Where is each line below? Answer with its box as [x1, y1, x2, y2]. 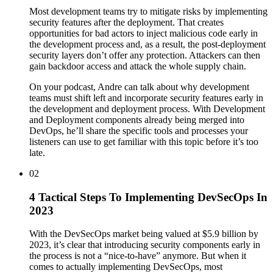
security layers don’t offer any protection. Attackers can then [29, 49, 260, 60]
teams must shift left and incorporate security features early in [29, 92, 263, 103]
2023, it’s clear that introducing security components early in [29, 239, 260, 250]
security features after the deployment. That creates [29, 16, 224, 27]
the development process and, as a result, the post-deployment [29, 38, 266, 49]
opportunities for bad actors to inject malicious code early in [29, 27, 258, 38]
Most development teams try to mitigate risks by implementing [29, 5, 268, 16]
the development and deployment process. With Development [29, 103, 265, 114]
